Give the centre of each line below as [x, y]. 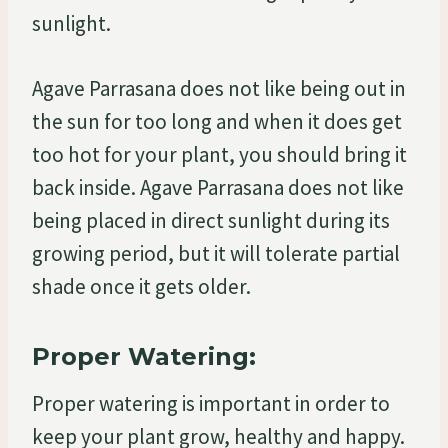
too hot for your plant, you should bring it [219, 154]
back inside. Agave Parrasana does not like [218, 187]
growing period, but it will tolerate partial [216, 253]
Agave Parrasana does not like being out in [219, 88]
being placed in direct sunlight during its [211, 220]
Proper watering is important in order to [211, 403]
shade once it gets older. [141, 286]
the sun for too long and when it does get [217, 121]
